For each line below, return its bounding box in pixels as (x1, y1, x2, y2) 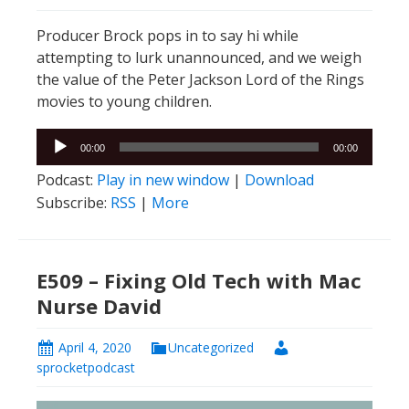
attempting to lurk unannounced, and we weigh (37, 47, 362, 68)
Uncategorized (168, 338, 254, 356)
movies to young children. (37, 90, 212, 111)
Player (36, 150, 79, 171)
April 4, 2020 (58, 338, 131, 356)
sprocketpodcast (37, 358, 135, 376)
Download (245, 169, 314, 190)
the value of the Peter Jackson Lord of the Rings (37, 68, 364, 89)
